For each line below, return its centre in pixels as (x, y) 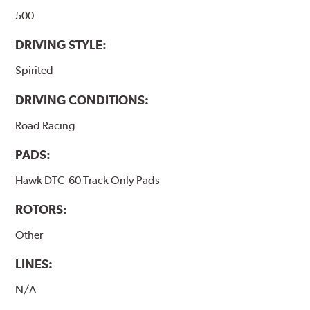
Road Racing (45, 125)
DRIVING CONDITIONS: (82, 100)
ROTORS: (42, 209)
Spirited (35, 71)
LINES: (34, 264)
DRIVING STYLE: (61, 45)
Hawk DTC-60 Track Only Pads (88, 180)
